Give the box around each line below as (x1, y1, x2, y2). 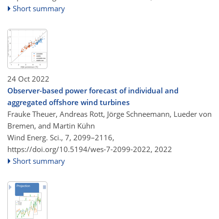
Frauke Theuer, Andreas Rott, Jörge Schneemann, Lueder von (7, 109, 212, 119)
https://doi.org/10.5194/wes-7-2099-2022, (7, 144, 153, 154)
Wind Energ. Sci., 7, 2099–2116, (7, 132, 114, 142)
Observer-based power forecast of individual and (7, 85, 178, 95)
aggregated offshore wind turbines (7, 97, 130, 107)
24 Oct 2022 (7, 73, 49, 84)
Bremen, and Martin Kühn (7, 120, 95, 131)
